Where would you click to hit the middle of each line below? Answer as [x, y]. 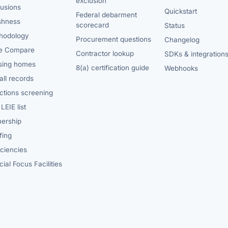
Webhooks [181, 68]
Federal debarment [106, 15]
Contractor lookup [105, 54]
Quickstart [181, 11]
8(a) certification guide [112, 68]
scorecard [92, 25]
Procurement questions [113, 39]
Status [175, 26]
